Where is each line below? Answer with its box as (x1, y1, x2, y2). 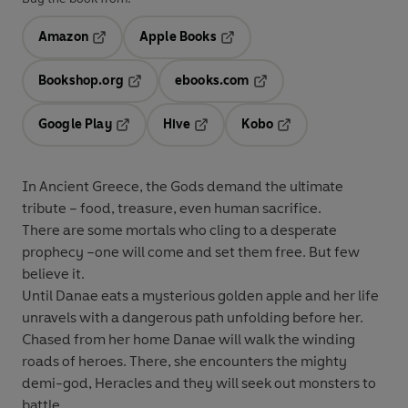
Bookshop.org (38, 73, 124, 89)
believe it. (22, 265, 85, 283)
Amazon (38, 29, 88, 46)
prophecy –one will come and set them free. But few (22, 243, 360, 261)
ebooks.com (174, 73, 250, 89)
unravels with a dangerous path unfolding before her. (22, 309, 363, 327)
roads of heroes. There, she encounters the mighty (22, 352, 347, 371)
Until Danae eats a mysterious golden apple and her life (22, 287, 379, 305)
